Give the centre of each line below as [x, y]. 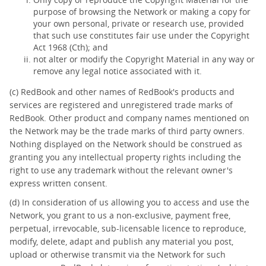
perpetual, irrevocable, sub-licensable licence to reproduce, [128, 228]
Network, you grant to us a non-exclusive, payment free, [120, 215]
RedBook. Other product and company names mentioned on [129, 118]
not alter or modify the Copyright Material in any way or [144, 59]
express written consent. [58, 183]
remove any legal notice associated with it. [118, 71]
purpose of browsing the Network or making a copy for [142, 12]
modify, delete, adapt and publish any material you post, [121, 241]
